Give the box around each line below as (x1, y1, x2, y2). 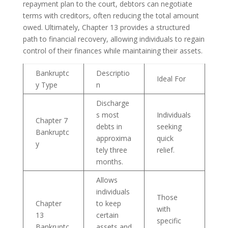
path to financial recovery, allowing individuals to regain (22, 34, 205, 44)
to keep (96, 198, 121, 208)
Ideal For (156, 74, 186, 83)
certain (96, 210, 119, 220)
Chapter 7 (35, 116, 68, 125)
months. (96, 157, 123, 166)
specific (156, 216, 181, 225)
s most (96, 110, 119, 120)
